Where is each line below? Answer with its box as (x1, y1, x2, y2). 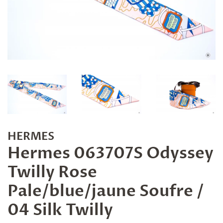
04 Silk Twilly (7, 199, 113, 222)
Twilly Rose (7, 161, 97, 184)
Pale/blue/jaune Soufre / (7, 180, 204, 203)
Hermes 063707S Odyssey (7, 142, 214, 165)
